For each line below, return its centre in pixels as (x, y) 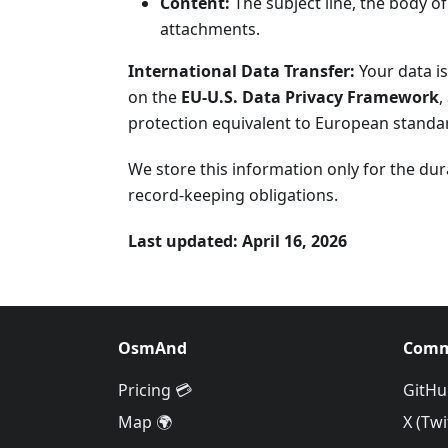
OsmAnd (152, 348)
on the (154, 97)
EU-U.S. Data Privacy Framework (310, 97)
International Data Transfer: (241, 71)
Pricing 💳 (155, 390)
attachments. (210, 29)
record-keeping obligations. (233, 195)
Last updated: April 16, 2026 (237, 241)
